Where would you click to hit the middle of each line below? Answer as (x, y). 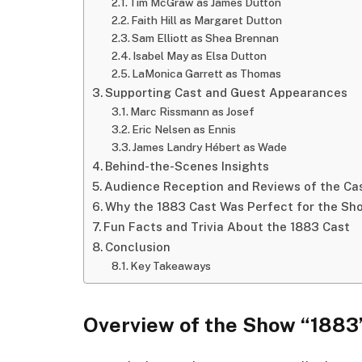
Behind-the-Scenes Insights (187, 166)
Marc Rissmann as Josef (193, 111)
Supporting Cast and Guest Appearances (226, 92)
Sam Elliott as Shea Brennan (206, 38)
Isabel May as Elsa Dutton (200, 55)
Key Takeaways (171, 265)
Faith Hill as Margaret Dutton (207, 20)
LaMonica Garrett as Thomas (207, 73)
